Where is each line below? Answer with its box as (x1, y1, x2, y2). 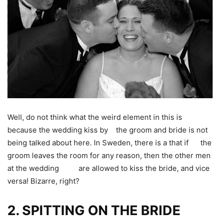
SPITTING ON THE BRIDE (22, 202, 181, 219)
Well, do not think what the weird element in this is (7, 112, 182, 122)
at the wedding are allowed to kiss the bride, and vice (7, 163, 210, 173)
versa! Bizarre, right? (7, 176, 80, 186)
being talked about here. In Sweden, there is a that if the (7, 137, 212, 147)
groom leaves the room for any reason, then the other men (7, 150, 211, 160)
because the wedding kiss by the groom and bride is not (7, 125, 208, 135)
